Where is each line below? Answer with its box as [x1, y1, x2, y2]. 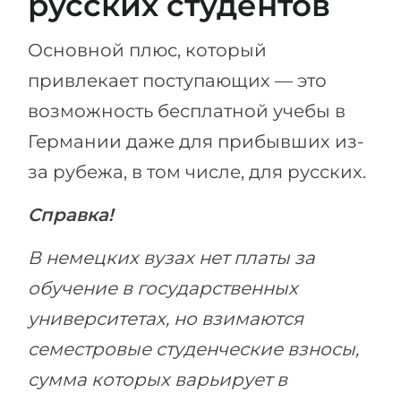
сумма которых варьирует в [28, 369, 287, 390]
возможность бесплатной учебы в [28, 100, 346, 122]
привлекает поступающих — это [28, 70, 327, 91]
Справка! [28, 204, 114, 226]
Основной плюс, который [28, 39, 267, 61]
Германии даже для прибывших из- [28, 131, 364, 152]
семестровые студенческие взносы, [28, 338, 359, 360]
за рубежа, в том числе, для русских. [28, 161, 366, 183]
